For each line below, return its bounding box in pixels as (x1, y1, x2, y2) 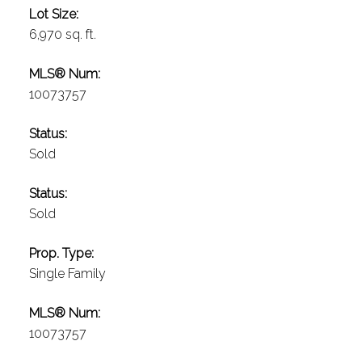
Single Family (28, 266, 106, 282)
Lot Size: (28, 6, 78, 23)
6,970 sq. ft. (28, 27, 96, 43)
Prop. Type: (28, 246, 94, 262)
